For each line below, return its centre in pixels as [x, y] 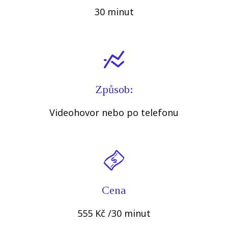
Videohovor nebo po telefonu [114, 113]
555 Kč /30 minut [114, 213]
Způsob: [114, 90]
